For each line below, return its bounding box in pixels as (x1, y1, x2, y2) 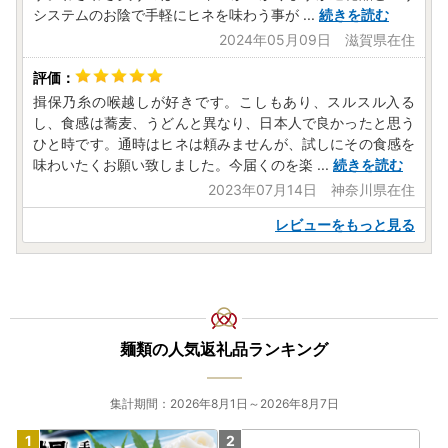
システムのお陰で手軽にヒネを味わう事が (33, 6, 299, 24)
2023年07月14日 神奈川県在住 (208, 181, 415, 199)
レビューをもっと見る (275, 216, 415, 234)
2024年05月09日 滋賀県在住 (219, 31, 415, 49)
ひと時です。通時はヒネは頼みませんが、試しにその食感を (33, 135, 415, 153)
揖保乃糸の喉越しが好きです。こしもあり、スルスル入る (33, 93, 415, 111)
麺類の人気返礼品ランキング (120, 339, 328, 360)
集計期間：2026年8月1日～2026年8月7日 (109, 396, 339, 412)
